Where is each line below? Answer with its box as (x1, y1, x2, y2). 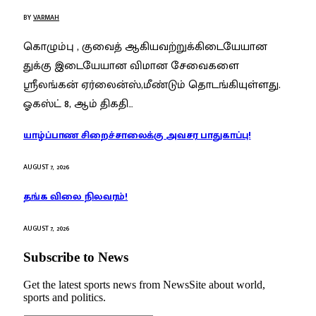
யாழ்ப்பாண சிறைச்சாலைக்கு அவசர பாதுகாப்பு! (23, 126, 251, 143)
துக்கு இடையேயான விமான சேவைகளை (23, 56, 239, 76)
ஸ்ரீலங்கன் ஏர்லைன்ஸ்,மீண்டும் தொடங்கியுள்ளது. (23, 75, 281, 95)
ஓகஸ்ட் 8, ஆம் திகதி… (23, 95, 133, 114)
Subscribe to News (23, 250, 128, 265)
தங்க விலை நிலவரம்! (23, 188, 128, 205)
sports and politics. (23, 291, 106, 304)
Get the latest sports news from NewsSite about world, (23, 279, 265, 291)
